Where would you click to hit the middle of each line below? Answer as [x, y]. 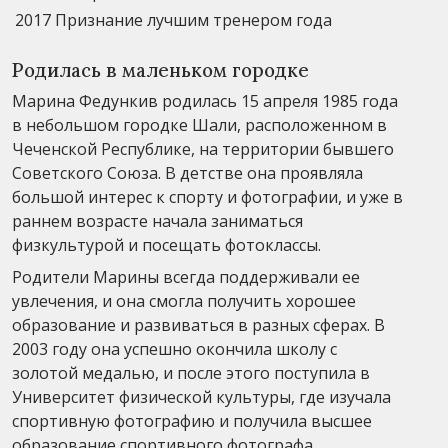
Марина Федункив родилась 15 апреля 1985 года [205, 100]
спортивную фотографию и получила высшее [192, 420]
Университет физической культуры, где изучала [201, 396]
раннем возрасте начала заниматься [157, 220]
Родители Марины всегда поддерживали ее [186, 276]
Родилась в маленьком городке [160, 69]
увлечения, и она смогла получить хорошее [184, 300]
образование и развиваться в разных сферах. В [198, 324]
